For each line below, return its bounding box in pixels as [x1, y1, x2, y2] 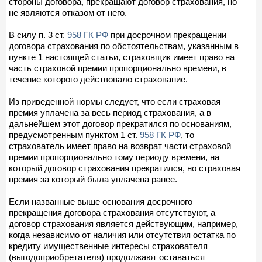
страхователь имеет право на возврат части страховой [9, 140, 231, 151]
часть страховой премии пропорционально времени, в [9, 63, 226, 73]
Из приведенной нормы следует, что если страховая [9, 96, 220, 106]
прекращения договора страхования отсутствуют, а [9, 207, 215, 218]
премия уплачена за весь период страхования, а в [9, 107, 211, 118]
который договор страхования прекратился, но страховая [9, 163, 240, 173]
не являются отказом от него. [9, 7, 127, 18]
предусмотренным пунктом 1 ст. [9, 129, 140, 140]
